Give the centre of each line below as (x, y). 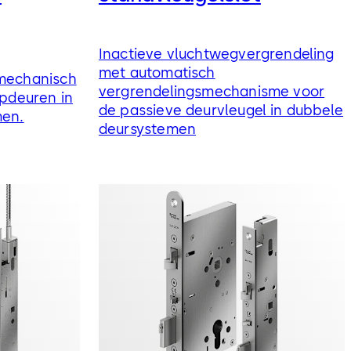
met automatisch (157, 72)
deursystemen (147, 129)
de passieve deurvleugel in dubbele (221, 110)
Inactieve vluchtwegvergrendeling (216, 54)
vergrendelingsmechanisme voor (212, 91)
